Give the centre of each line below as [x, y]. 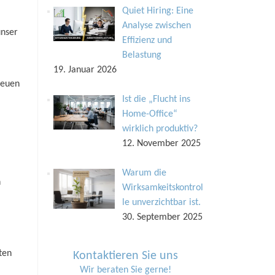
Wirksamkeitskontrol [163, 188]
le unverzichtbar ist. [161, 203]
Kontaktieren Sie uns [125, 256]
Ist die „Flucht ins [156, 99]
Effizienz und [147, 41]
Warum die [144, 173]
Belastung [142, 55]
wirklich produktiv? [160, 129]
